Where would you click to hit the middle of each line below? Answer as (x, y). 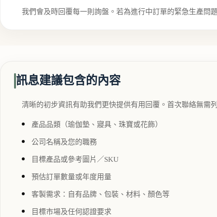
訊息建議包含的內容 (68, 81)
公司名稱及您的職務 (64, 142)
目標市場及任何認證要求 (71, 211)
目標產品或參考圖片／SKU (75, 159)
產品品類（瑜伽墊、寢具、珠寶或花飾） (97, 124)
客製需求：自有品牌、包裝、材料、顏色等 (101, 194)
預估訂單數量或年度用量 (71, 177)
